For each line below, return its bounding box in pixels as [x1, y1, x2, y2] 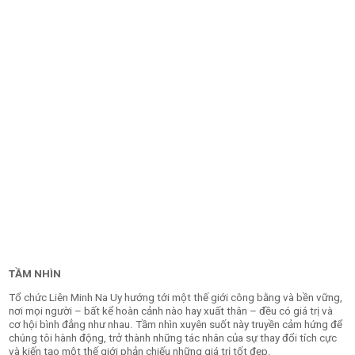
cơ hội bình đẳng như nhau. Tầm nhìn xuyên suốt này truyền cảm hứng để [9, 319, 343, 331]
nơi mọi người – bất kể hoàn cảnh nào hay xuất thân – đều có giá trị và [9, 305, 334, 318]
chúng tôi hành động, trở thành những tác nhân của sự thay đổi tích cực [9, 332, 338, 345]
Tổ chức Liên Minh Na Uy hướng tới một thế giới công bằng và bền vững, [9, 292, 343, 304]
